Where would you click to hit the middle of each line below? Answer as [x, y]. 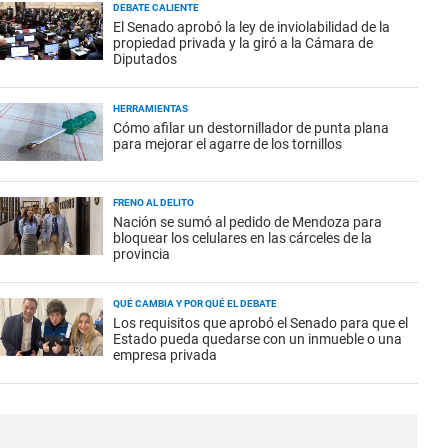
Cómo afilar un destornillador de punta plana [251, 128]
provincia [141, 254]
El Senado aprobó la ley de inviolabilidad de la [251, 27]
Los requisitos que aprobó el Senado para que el [260, 323]
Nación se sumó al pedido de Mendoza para [247, 222]
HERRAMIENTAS [150, 108]
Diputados [145, 59]
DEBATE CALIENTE [156, 7]
